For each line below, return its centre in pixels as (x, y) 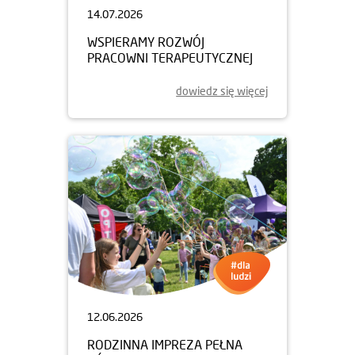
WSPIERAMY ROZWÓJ (146, 41)
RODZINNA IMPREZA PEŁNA (165, 344)
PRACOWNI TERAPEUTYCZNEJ (170, 57)
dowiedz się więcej (222, 90)
